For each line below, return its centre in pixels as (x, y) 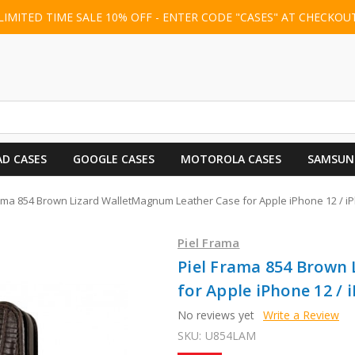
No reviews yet (216, 315)
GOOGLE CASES (113, 158)
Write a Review (301, 315)
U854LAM (230, 335)
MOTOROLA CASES (231, 158)
